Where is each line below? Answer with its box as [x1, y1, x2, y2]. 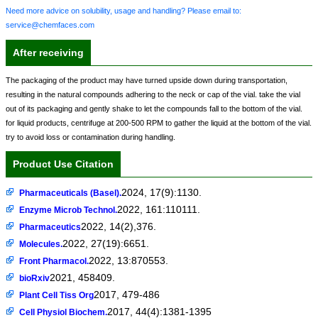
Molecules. [19, 240, 62, 249]
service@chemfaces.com [6, 20, 94, 29]
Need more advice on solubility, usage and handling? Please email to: [6, 6, 241, 15]
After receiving [13, 47, 84, 59]
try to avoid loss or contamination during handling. [6, 133, 175, 142]
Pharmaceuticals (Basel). [19, 189, 121, 198]
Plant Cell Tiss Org [19, 291, 94, 300]
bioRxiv [19, 274, 50, 283]
